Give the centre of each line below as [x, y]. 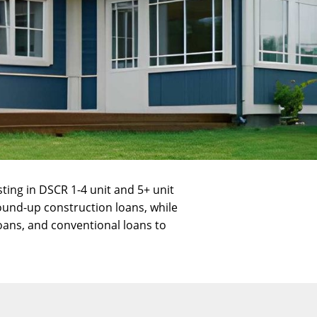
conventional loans [102, 225]
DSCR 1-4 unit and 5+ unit [106, 190]
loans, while [145, 207]
